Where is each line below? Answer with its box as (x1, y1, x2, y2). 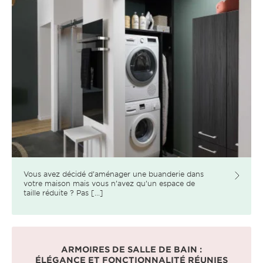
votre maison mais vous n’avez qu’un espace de (23, 178, 195, 188)
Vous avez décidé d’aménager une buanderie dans (23, 168, 204, 178)
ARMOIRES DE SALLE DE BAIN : (61, 244, 202, 254)
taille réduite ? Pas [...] (23, 187, 103, 197)
